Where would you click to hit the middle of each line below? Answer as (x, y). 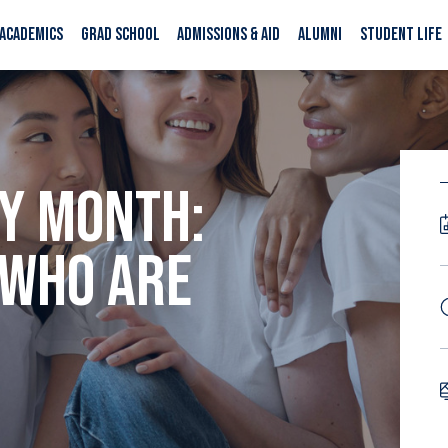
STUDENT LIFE (401, 34)
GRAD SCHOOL (120, 34)
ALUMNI (320, 34)
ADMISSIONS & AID (229, 34)
